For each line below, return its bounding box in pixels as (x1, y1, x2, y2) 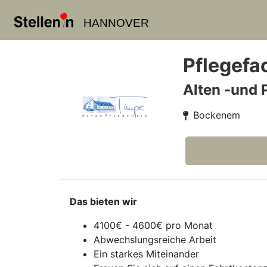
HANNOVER (83, 17, 149, 29)
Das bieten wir (70, 195, 137, 207)
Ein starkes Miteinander (94, 248, 199, 260)
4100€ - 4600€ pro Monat (94, 219, 213, 231)
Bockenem (193, 109, 240, 121)
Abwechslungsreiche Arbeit (94, 234, 216, 246)
